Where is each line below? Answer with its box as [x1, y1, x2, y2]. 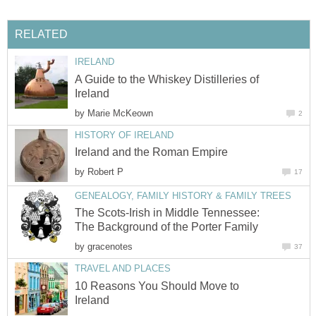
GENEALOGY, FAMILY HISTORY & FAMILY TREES [75, 190, 291, 201]
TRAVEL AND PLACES [75, 263, 171, 274]
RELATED [15, 28, 68, 41]
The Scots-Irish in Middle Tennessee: [75, 207, 260, 219]
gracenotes [87, 241, 133, 253]
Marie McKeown [87, 107, 153, 119]
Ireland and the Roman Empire [75, 146, 228, 159]
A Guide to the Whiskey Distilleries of [75, 73, 259, 85]
